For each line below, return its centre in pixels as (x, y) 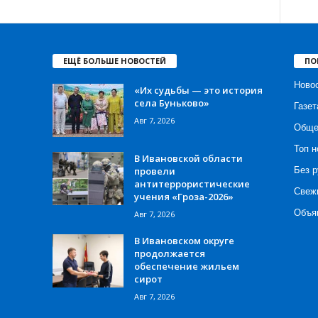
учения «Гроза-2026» (183, 196)
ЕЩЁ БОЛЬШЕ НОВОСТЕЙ (114, 60)
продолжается (169, 253)
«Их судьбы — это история (198, 90)
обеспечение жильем (186, 266)
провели (154, 171)
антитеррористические (192, 183)
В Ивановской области (188, 158)
